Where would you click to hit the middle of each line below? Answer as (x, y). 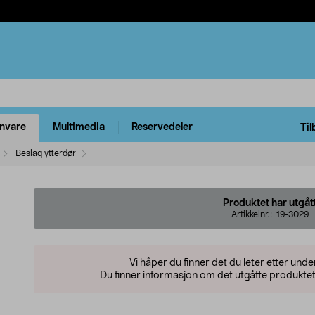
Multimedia (79, 128)
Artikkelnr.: (254, 214)
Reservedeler (162, 128)
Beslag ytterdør (46, 153)
